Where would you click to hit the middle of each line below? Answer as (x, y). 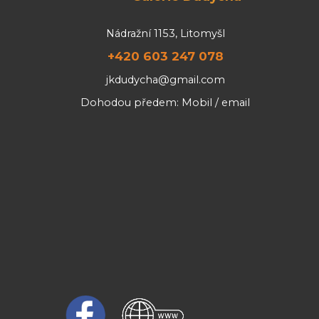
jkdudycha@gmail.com (165, 79)
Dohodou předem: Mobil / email (165, 102)
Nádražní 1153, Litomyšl (165, 33)
